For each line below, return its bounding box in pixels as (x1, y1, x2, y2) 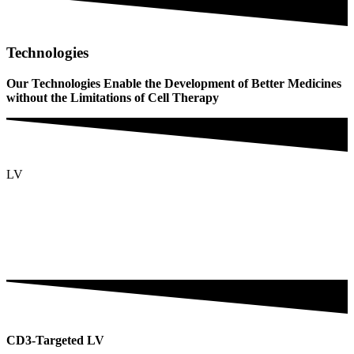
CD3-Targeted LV (6, 333, 104, 348)
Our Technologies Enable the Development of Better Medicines (6, 76, 341, 90)
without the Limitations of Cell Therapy (6, 90, 219, 104)
